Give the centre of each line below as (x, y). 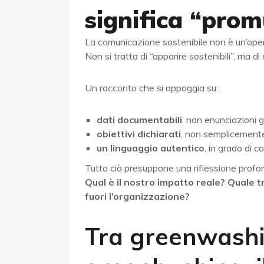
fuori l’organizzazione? (137, 197)
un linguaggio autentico (151, 148)
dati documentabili (139, 120)
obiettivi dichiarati (139, 134)
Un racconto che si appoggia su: (151, 88)
